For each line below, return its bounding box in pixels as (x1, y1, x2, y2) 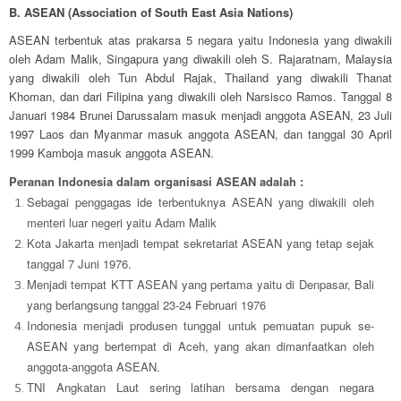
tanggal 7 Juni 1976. (27, 255, 132, 273)
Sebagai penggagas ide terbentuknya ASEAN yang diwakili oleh (27, 193, 374, 211)
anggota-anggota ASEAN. (27, 358, 160, 376)
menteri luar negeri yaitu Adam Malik (27, 214, 217, 232)
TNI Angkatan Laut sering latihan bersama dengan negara (27, 379, 374, 397)
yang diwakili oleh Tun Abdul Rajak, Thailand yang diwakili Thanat (9, 69, 392, 87)
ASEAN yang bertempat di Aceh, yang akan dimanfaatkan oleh (27, 337, 374, 355)
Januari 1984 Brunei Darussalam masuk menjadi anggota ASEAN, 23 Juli (9, 107, 392, 124)
